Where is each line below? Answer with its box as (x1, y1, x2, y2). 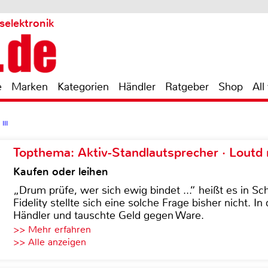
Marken (11, 80, 48, 94)
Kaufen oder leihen (13, 165, 108, 179)
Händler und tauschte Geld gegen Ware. (13, 208, 204, 223)
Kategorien (57, 80, 109, 94)
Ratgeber (165, 80, 209, 94)
